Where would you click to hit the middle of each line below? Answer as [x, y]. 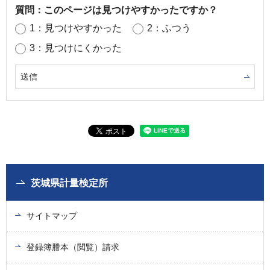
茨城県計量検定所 [69, 183]
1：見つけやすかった [76, 28]
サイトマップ [52, 215]
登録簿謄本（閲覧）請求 [73, 247]
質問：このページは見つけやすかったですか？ [116, 10]
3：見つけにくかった [76, 48]
